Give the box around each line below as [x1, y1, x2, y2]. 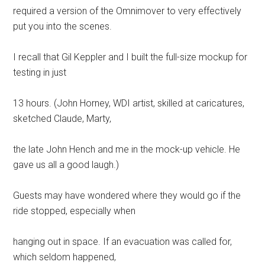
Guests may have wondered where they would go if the [13, 189, 241, 201]
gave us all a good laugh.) [13, 159, 119, 170]
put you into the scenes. [13, 20, 112, 32]
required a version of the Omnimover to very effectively [13, 5, 242, 17]
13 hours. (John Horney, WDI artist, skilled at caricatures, [13, 97, 245, 109]
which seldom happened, [13, 251, 117, 263]
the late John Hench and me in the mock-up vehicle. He [13, 143, 241, 155]
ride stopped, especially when [13, 205, 136, 216]
